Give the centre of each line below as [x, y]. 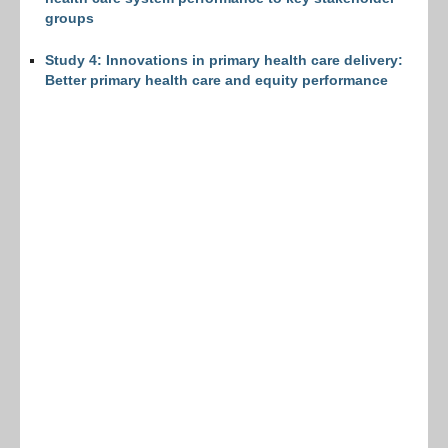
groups [69, 18]
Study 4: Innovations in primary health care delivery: [224, 60]
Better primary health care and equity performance [216, 80]
